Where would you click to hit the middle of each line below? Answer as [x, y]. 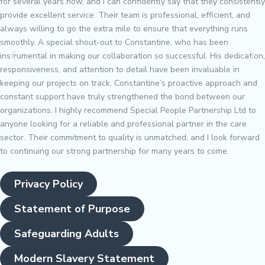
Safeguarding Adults [67, 233]
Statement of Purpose [72, 209]
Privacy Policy [49, 184]
